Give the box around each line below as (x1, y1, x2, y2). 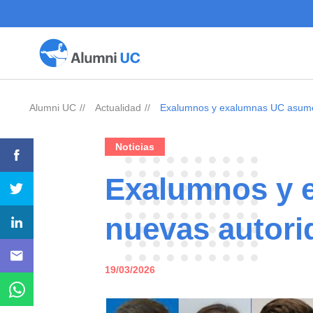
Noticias (115, 141, 154, 152)
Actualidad (95, 102, 141, 113)
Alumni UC (29, 102, 76, 113)
